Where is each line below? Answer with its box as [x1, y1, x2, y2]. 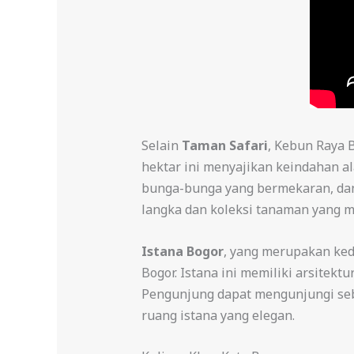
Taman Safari [181, 137, 268, 154]
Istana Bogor [141, 242, 224, 260]
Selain [141, 137, 182, 154]
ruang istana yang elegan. [141, 306, 295, 324]
